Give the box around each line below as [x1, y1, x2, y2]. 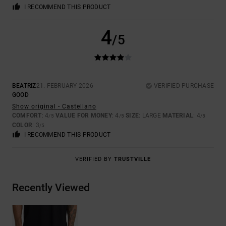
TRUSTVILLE [114, 156, 151, 163]
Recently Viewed [12, 182, 90, 194]
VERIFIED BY [75, 156, 114, 163]
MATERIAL [162, 112, 194, 120]
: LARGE [139, 112, 163, 120]
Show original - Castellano [12, 103, 96, 110]
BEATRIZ [12, 82, 36, 90]
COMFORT [12, 112, 42, 120]
